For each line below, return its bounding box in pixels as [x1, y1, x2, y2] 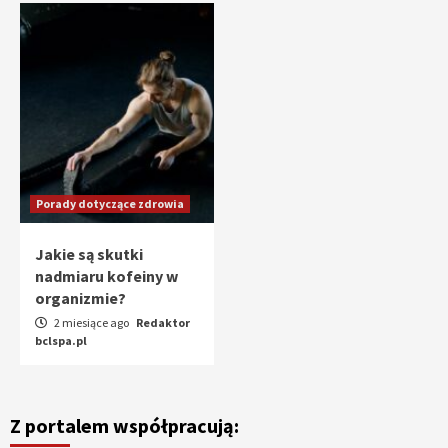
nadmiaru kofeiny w [35, 265, 178, 286]
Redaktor [136, 314, 190, 330]
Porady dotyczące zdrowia [36, 195, 184, 211]
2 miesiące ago [52, 314, 131, 330]
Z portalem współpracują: [10, 412, 239, 438]
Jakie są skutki [35, 243, 143, 264]
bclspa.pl [35, 332, 87, 348]
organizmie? [35, 287, 126, 308]
